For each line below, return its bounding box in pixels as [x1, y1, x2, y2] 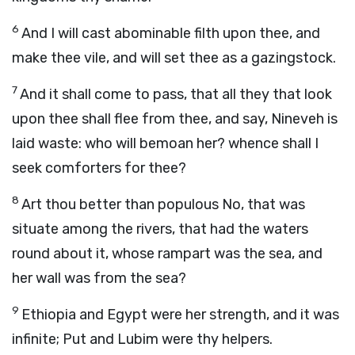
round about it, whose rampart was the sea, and [12, 245, 323, 262]
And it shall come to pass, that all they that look [20, 86, 332, 103]
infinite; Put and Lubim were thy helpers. [12, 330, 273, 348]
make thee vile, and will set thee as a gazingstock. [12, 49, 336, 67]
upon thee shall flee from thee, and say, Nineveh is [12, 110, 338, 128]
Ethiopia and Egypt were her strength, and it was [21, 306, 339, 323]
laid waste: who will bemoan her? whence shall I [12, 135, 319, 152]
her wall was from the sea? [12, 269, 186, 287]
